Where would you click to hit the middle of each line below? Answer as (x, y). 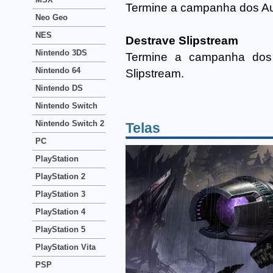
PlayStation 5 (60, 229)
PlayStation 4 (60, 212)
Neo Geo (51, 17)
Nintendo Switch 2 (70, 123)
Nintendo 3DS (61, 53)
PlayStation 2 (60, 176)
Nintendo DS (59, 88)
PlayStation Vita (66, 247)
